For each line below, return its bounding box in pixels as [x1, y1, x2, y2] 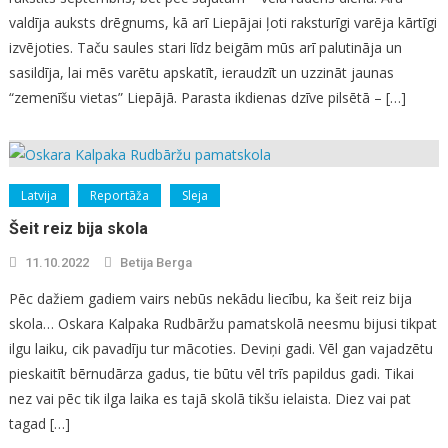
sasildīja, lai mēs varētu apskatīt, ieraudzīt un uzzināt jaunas [8, 63, 394, 83]
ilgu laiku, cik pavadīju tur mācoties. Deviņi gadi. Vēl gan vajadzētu [8, 339, 433, 359]
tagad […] [8, 414, 70, 434]
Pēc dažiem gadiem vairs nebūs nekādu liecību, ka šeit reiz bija [8, 289, 412, 309]
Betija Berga [119, 255, 192, 271]
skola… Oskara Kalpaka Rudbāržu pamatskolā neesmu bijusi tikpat [8, 314, 437, 334]
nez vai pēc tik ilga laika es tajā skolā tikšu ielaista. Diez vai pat [8, 389, 411, 409]
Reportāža [89, 187, 149, 205]
